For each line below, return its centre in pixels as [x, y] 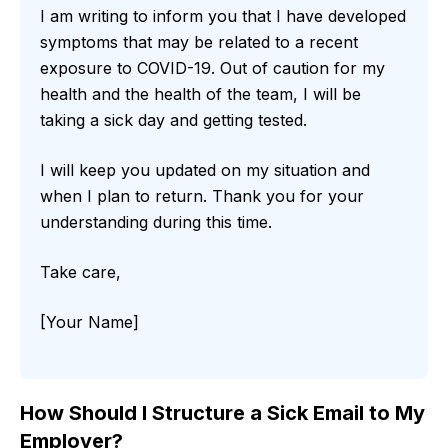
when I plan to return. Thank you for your [202, 196]
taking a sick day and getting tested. [173, 120]
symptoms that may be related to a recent [199, 42]
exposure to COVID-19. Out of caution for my [212, 68]
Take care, [80, 272]
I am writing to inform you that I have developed [223, 16]
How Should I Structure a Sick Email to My [222, 413]
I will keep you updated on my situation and [205, 170]
